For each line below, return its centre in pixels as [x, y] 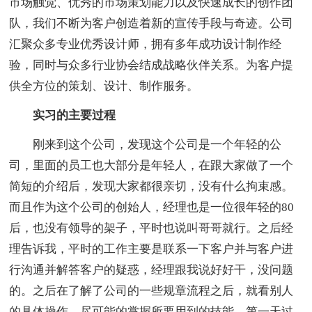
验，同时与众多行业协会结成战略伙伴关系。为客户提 [151, 65]
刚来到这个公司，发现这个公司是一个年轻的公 [146, 144]
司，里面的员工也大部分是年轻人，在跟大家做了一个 [151, 165]
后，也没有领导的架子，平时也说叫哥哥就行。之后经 [151, 228]
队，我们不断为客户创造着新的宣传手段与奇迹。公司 [151, 23]
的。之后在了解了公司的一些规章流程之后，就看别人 [151, 290]
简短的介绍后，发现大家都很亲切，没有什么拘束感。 [151, 186]
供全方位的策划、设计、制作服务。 [104, 86]
